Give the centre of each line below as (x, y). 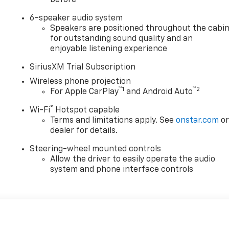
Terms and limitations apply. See (113, 120)
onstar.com (198, 120)
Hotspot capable (87, 110)
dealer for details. (84, 131)
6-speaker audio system (76, 18)
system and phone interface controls (122, 169)
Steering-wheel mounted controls (96, 149)
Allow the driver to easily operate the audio (133, 159)
